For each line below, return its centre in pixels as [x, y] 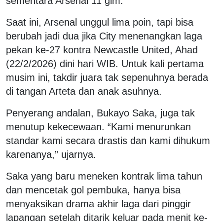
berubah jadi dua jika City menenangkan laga [104, 36]
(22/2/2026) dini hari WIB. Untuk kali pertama [105, 63]
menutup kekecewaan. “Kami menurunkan [98, 127]
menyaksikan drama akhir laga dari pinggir [98, 203]
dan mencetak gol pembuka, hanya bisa [93, 190]
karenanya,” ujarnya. [51, 154]
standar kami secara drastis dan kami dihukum [108, 140]
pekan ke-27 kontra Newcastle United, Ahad [102, 50]
